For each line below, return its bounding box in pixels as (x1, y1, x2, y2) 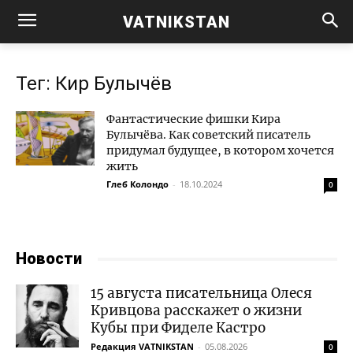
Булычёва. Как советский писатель (106, 128, 310, 142)
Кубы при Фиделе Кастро (91, 319, 266, 336)
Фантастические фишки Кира (106, 112, 281, 126)
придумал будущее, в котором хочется (106, 143, 334, 158)
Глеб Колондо (106, 178, 169, 190)
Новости (16, 249, 82, 268)
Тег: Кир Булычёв (16, 72, 172, 95)
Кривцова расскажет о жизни (91, 302, 302, 319)
